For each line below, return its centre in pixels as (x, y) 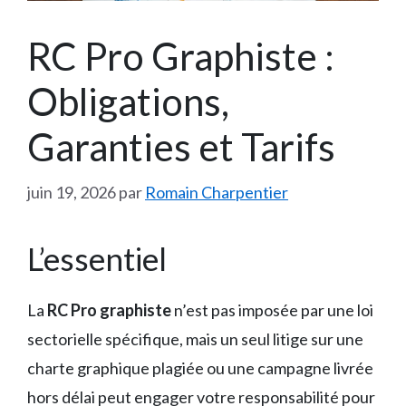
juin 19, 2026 (72, 192)
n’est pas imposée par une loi (272, 309)
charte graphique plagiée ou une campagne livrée (200, 367)
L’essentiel (97, 258)
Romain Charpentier (217, 192)
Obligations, (128, 101)
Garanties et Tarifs (181, 146)
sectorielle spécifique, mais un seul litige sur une (195, 338)
